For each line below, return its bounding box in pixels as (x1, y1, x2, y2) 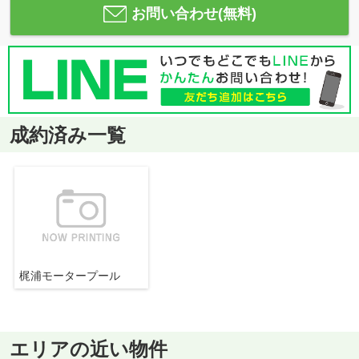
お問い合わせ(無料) (131, 5, 256, 22)
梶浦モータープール (18, 268, 120, 282)
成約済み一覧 (9, 123, 126, 146)
